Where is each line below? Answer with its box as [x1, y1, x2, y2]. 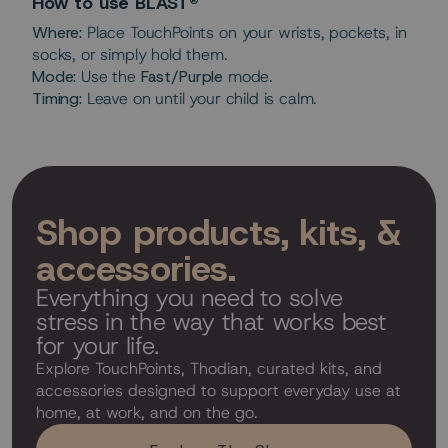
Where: [32, 22, 83, 44]
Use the [81, 66, 141, 88]
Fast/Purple [140, 66, 224, 88]
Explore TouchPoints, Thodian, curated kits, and [36, 358, 382, 380]
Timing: [32, 88, 87, 110]
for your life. [36, 330, 159, 363]
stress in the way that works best [36, 306, 388, 339]
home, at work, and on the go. [36, 402, 258, 424]
